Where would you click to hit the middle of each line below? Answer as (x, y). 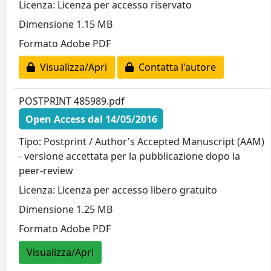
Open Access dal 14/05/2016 (91, 119)
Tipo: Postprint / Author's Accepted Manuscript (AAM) (142, 142)
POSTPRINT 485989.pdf (72, 101)
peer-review (46, 171)
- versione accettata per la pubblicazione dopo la (130, 156)
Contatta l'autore (175, 67)
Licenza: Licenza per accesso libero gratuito (118, 190)
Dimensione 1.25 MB (66, 210)
